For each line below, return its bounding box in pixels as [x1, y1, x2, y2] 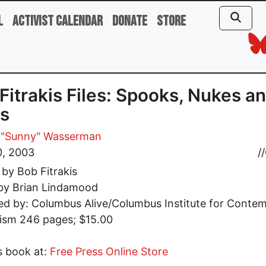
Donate [112, 12, 147, 30]
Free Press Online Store [50, 245, 168, 258]
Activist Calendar [12, 12, 103, 30]
